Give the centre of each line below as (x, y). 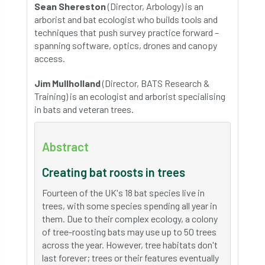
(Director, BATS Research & (155, 83)
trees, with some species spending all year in (130, 206)
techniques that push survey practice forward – (127, 32)
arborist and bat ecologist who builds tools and (126, 19)
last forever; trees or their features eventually (130, 258)
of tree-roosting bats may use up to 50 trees (129, 232)
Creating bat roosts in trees (114, 172)
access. (50, 58)
